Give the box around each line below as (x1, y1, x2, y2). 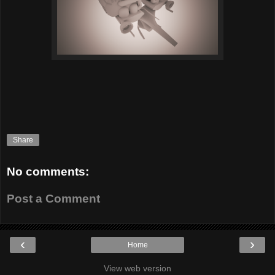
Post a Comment (7, 192, 100, 205)
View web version (104, 263, 171, 274)
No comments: (7, 165, 89, 179)
